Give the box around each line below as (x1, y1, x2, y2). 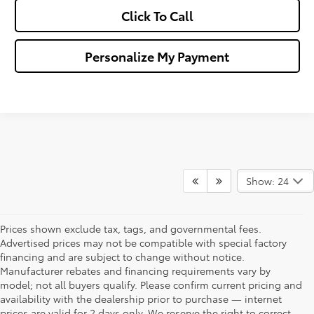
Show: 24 (245, 174, 289, 189)
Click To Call (121, 6, 193, 25)
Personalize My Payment (85, 47, 230, 66)
